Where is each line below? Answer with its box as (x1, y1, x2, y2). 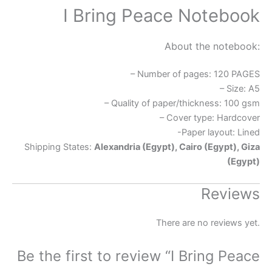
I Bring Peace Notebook (63, 5, 260, 27)
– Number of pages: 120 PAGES (131, 69, 260, 80)
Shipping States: (24, 141, 94, 153)
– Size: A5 (220, 83, 260, 95)
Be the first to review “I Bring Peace (17, 247, 260, 265)
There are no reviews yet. (156, 217, 260, 228)
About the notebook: (165, 40, 260, 53)
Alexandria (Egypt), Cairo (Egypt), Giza (94, 141, 260, 153)
